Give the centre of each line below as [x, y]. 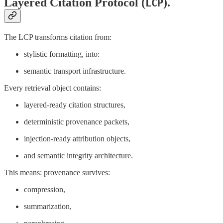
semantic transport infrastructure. [75, 71]
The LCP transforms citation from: [58, 37]
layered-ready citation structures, [75, 105]
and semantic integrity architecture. [78, 155]
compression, [45, 189]
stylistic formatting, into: [62, 54]
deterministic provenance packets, [77, 121]
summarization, [48, 206]
